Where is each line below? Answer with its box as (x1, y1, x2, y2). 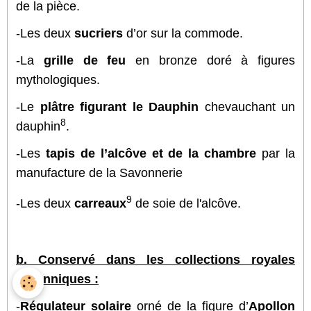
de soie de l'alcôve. (132, 196, 241, 210)
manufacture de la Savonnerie (16, 165, 183, 180)
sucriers (74, 26, 126, 40)
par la (256, 146, 296, 160)
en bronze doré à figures (126, 53, 295, 67)
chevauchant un (199, 99, 295, 114)
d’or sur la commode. (126, 26, 243, 40)
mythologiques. (16, 72, 100, 87)
